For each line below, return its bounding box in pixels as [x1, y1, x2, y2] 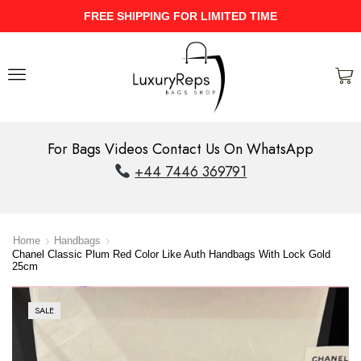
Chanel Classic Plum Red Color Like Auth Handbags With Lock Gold [12, 248, 330, 261]
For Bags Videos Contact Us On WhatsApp [48, 138, 313, 160]
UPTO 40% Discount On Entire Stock [151, 10, 352, 23]
